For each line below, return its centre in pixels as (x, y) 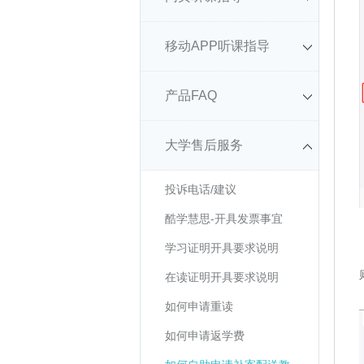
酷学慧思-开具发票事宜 (224, 219)
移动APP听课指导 (217, 46)
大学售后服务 (204, 145)
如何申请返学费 (205, 336)
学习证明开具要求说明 (222, 248)
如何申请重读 (199, 306)
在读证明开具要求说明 (222, 277)
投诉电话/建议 (201, 189)
